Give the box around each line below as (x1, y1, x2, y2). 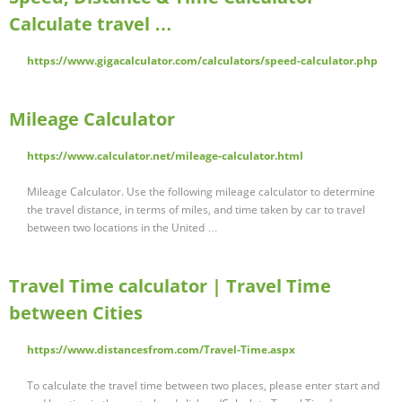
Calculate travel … (9, 12, 172, 37)
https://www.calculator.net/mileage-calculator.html (27, 148, 303, 164)
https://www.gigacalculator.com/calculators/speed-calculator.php (27, 53, 378, 69)
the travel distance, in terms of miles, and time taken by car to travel (27, 202, 365, 218)
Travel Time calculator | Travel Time (9, 274, 331, 299)
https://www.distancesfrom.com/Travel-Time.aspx (27, 342, 295, 358)
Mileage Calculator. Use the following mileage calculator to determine (27, 184, 375, 200)
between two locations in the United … (27, 220, 218, 236)
